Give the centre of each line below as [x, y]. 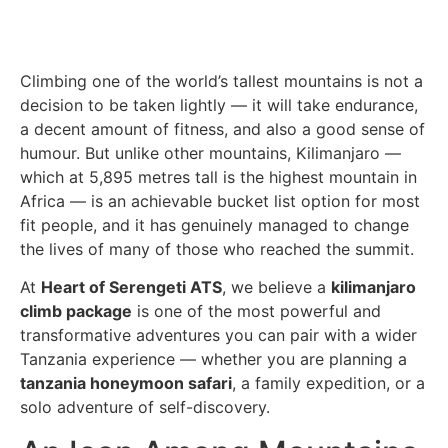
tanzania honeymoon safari [126, 383]
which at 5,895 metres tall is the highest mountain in [218, 176]
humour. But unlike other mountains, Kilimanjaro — [210, 152]
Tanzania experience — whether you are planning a [213, 359]
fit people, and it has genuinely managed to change [214, 224]
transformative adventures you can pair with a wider [218, 335]
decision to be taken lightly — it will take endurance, [219, 104]
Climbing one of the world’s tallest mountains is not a [221, 80]
